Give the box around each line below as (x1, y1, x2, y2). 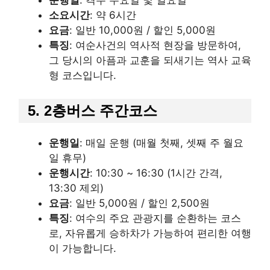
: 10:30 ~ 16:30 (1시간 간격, (90, 167, 222, 180)
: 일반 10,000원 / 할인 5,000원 (69, 24, 216, 36)
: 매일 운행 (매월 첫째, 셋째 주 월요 (80, 137, 243, 149)
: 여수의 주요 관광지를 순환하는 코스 (69, 212, 241, 225)
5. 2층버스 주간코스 (28, 102, 157, 119)
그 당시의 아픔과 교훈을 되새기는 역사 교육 (49, 54, 251, 66)
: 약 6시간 (90, 8, 136, 21)
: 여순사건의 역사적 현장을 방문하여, (69, 39, 241, 51)
